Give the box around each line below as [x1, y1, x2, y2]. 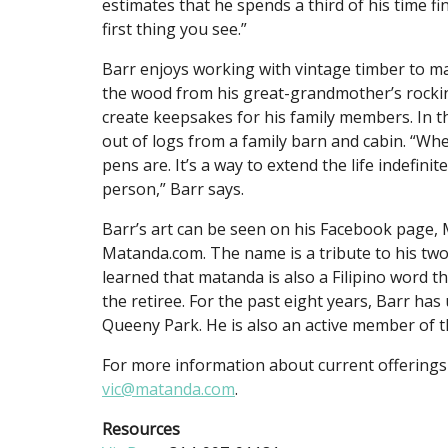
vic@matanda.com [102, 378, 235, 401]
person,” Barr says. [102, 178, 244, 201]
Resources [102, 418, 180, 441]
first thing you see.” [102, 18, 251, 41]
